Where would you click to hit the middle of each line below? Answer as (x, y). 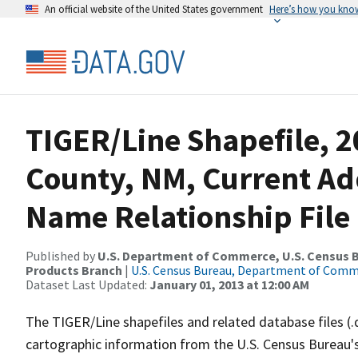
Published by (62, 256)
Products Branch (74, 270)
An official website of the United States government (154, 9)
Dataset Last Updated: (88, 284)
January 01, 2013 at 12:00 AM (229, 284)
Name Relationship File (188, 217)
